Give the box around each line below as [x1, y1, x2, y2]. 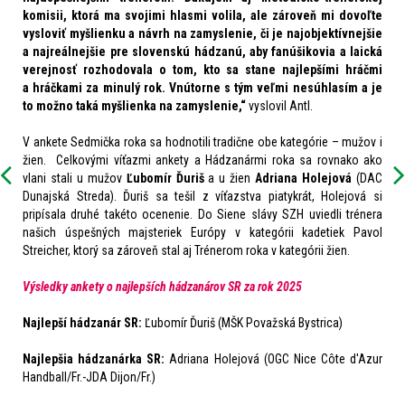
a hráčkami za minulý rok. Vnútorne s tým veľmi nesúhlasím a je [23, 80, 382, 95]
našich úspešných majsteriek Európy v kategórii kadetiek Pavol [23, 224, 382, 240]
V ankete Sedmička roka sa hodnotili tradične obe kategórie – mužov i [23, 134, 382, 149]
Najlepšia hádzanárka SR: [23, 351, 170, 366]
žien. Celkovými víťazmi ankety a [23, 152, 205, 167]
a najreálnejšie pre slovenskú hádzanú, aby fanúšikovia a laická [23, 43, 382, 59]
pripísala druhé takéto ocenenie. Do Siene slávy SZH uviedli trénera [23, 206, 382, 221]
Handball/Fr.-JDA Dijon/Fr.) [23, 369, 155, 384]
